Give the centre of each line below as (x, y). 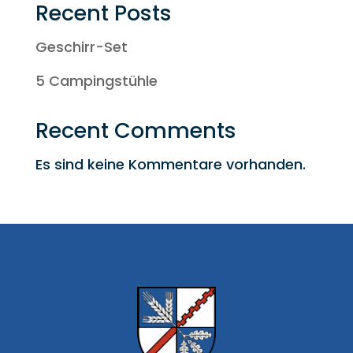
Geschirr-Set (81, 47)
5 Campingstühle (96, 81)
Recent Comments (136, 130)
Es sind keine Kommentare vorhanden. (170, 164)
